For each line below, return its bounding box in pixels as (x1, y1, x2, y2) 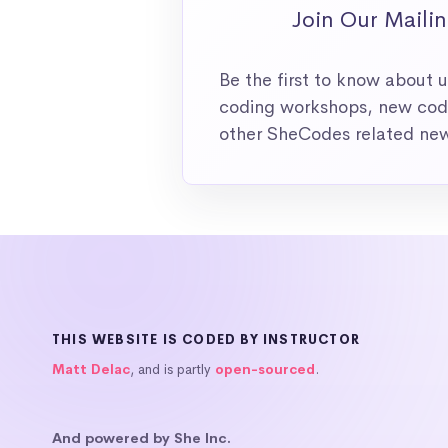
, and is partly (130, 361, 215, 379)
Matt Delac (52, 361, 130, 379)
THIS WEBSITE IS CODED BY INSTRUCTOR (52, 331, 360, 349)
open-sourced (215, 361, 315, 379)
